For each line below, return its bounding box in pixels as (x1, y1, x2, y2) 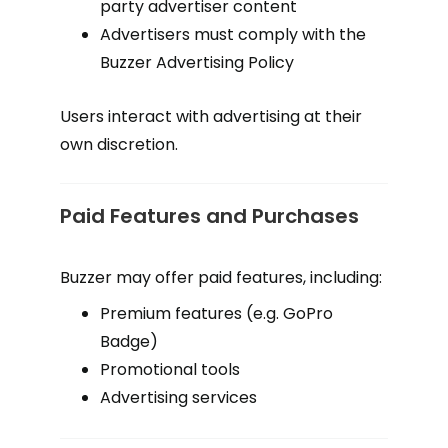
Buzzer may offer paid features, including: (60, 266, 382, 289)
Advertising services (100, 386, 257, 409)
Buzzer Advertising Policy (100, 51, 294, 74)
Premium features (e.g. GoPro (100, 302, 333, 325)
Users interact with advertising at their (60, 105, 362, 128)
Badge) (100, 330, 158, 353)
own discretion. (60, 133, 178, 156)
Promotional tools (100, 358, 240, 381)
